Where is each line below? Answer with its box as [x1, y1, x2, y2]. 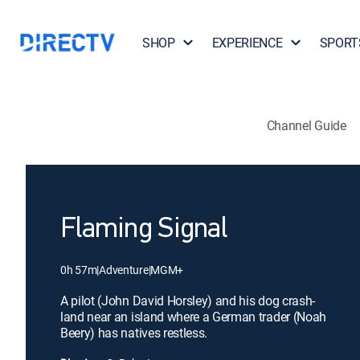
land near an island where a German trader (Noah [60, 308, 326, 325]
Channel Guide [266, 116, 346, 134]
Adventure [99, 262, 149, 277]
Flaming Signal [60, 215, 227, 244]
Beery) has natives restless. [60, 324, 208, 342]
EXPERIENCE [211, 34, 283, 51]
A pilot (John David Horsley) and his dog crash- [60, 292, 315, 309]
